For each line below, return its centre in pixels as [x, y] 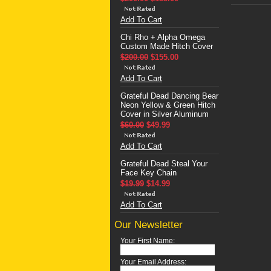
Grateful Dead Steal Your [164, 164]
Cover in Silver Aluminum [165, 114]
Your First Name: [148, 241]
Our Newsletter [149, 225]
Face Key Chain [149, 173]
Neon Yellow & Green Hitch [168, 105]
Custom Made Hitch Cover [167, 46]
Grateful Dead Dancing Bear [169, 96]
